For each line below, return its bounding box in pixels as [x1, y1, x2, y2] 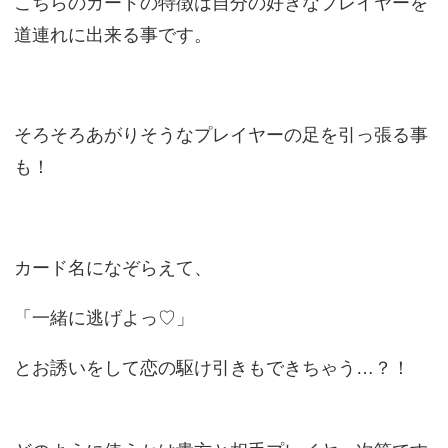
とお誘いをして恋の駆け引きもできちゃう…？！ [13, 357, 410, 379]
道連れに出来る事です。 [13, 24, 212, 46]
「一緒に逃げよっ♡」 [13, 307, 194, 329]
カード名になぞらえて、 [13, 257, 212, 279]
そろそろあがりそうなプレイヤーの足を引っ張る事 [13, 124, 428, 146]
